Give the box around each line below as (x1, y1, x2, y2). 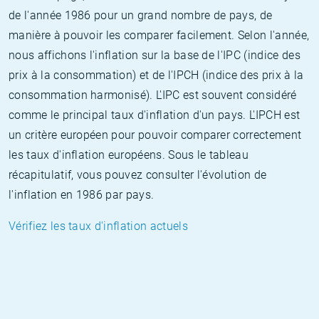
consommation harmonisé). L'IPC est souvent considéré (9, 88, 297, 102)
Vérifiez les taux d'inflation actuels (9, 219, 188, 233)
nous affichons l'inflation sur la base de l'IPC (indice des (9, 48, 300, 62)
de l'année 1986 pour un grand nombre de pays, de (9, 9, 273, 22)
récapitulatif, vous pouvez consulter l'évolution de (9, 168, 267, 182)
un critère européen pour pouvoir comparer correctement (9, 128, 302, 142)
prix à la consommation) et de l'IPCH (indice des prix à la (9, 68, 304, 82)
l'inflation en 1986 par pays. (9, 188, 155, 202)
